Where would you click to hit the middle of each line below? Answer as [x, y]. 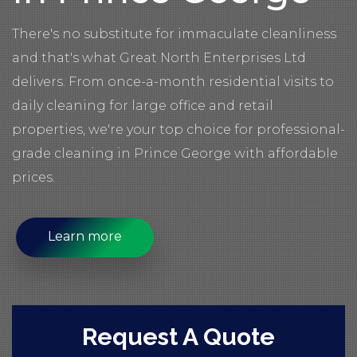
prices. [33, 177]
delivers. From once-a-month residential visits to [173, 82]
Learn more [85, 236]
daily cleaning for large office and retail [143, 106]
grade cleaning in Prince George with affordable [175, 153]
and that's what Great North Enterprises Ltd [159, 58]
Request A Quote [178, 337]
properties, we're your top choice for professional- [178, 129]
